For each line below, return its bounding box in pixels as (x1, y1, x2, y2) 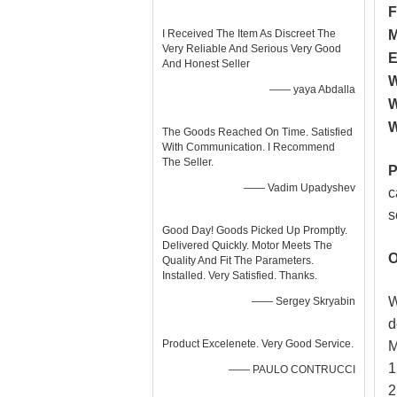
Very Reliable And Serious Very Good (162, 43, 341, 55)
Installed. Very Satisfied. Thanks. (162, 269, 317, 282)
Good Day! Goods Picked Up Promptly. (162, 224, 347, 237)
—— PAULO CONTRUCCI (229, 363, 355, 376)
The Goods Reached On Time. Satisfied (162, 126, 353, 138)
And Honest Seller (162, 58, 250, 70)
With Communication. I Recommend (162, 141, 335, 153)
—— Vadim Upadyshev (244, 182, 355, 194)
